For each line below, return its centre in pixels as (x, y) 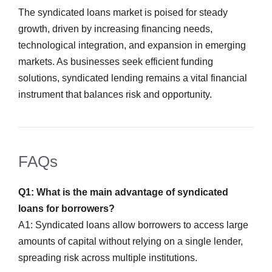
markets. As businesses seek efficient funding (116, 62)
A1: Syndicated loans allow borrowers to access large (133, 225)
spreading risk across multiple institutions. (108, 258)
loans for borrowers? (66, 209)
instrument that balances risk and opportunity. (115, 94)
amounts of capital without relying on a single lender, (131, 241)
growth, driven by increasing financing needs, (115, 29)
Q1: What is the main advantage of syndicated (123, 192)
